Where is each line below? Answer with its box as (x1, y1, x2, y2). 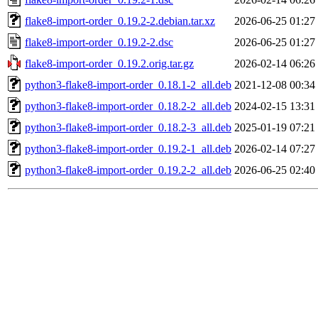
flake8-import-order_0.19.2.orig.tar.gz (25, 57, 194, 70)
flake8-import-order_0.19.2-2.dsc (25, 35, 173, 48)
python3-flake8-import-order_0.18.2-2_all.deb (25, 99, 231, 112)
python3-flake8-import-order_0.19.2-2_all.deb (25, 163, 231, 176)
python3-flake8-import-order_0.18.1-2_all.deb (25, 78, 231, 91)
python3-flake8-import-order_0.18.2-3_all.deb (25, 121, 231, 133)
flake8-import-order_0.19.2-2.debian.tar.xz (25, 14, 215, 27)
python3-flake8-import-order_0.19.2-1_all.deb (25, 142, 231, 155)
